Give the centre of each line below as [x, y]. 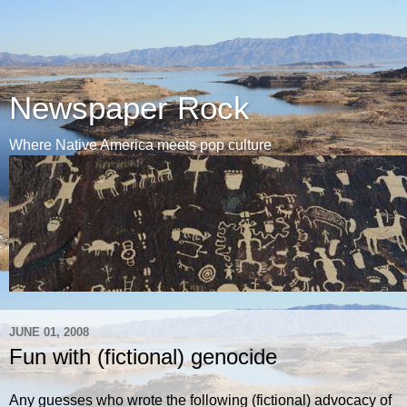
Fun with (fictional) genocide [143, 357]
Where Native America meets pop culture [140, 145]
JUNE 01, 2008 [49, 332]
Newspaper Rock [129, 108]
